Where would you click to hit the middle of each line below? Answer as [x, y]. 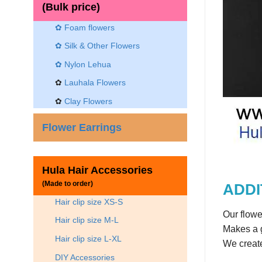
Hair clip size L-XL [88, 238]
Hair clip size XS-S [89, 201]
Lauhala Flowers [95, 83]
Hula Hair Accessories [97, 170]
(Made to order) [68, 183]
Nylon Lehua [86, 64]
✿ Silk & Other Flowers [97, 46]
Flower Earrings [82, 127]
